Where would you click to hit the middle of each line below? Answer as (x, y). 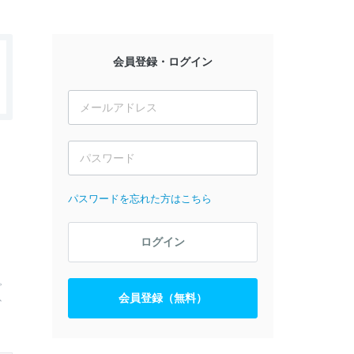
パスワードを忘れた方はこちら (140, 199)
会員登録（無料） (163, 298)
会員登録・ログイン (163, 62)
